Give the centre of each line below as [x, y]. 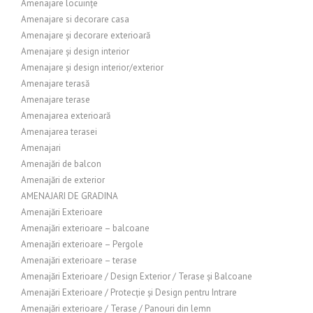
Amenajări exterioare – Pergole [82, 244]
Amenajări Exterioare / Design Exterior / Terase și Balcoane [137, 276]
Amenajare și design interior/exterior [92, 67]
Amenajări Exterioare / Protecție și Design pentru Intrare [129, 292]
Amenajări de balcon [61, 164]
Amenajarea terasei [59, 132]
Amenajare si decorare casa [75, 19]
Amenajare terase [56, 100]
